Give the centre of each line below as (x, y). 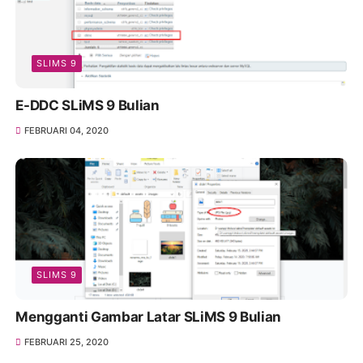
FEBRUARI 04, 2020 (66, 131)
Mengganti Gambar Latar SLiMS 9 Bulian (148, 317)
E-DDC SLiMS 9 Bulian (88, 106)
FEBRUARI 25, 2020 (66, 342)
